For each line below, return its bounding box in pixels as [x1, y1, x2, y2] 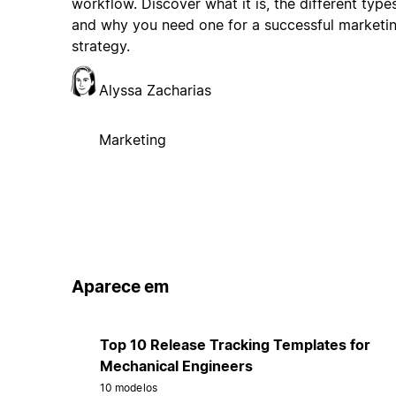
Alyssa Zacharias [98, 81, 211, 100]
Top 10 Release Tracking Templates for [99, 335, 370, 354]
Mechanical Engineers [99, 356, 253, 375]
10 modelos [99, 380, 157, 394]
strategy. [71, 37, 130, 56]
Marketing [98, 131, 166, 149]
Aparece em [71, 277, 169, 298]
